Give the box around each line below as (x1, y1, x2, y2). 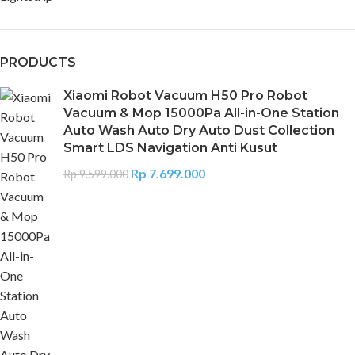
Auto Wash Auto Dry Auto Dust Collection (63, 123, 334, 138)
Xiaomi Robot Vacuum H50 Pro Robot (63, 88, 307, 103)
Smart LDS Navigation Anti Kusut (63, 140, 277, 155)
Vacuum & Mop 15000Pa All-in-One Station (63, 105, 339, 120)
